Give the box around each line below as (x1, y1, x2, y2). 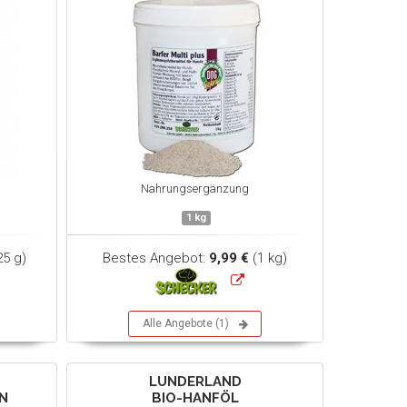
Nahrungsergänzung (141, 182, 250, 195)
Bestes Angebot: (103, 250, 210, 266)
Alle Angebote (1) (143, 317, 230, 330)
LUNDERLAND (148, 373, 242, 390)
